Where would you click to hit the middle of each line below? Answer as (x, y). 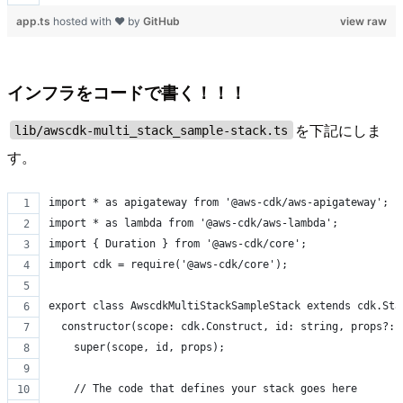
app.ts (35, 22)
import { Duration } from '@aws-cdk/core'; (178, 243)
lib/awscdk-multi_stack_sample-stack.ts (152, 130)
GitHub (161, 22)
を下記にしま (339, 130)
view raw (363, 22)
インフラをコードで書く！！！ (127, 92)
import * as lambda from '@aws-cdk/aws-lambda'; (193, 223)
